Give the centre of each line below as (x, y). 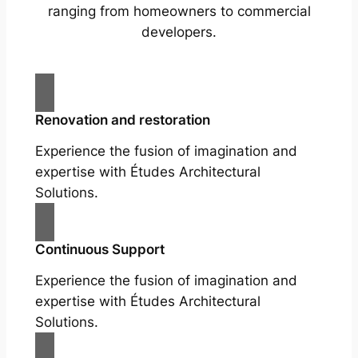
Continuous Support (99, 250)
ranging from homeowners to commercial (179, 12)
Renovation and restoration (122, 120)
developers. (179, 32)
